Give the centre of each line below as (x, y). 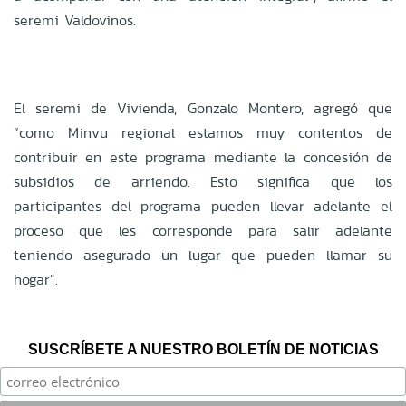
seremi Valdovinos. (75, 20)
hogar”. (36, 279)
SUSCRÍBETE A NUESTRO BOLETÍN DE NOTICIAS (203, 349)
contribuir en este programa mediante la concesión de (203, 157)
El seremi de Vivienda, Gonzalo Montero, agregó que (203, 108)
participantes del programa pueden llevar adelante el (203, 206)
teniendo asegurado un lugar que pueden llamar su (203, 255)
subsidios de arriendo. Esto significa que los (203, 181)
